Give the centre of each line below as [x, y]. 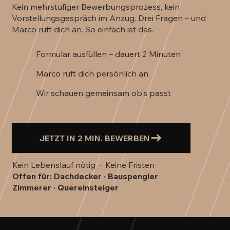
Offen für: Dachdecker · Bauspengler [85, 176]
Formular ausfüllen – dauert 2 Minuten [108, 54]
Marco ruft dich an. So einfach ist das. [83, 29]
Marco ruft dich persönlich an [92, 73]
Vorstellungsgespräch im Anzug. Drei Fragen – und [109, 18]
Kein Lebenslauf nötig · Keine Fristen [84, 165]
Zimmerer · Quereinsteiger [66, 188]
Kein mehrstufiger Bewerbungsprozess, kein [96, 6]
